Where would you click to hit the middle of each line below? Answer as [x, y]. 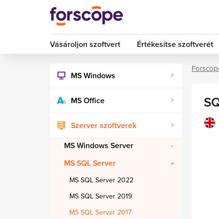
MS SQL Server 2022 [101, 180]
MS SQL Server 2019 [101, 196]
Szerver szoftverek [104, 126]
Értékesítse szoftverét [175, 44]
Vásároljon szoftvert [85, 44]
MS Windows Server [99, 146]
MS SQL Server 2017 [100, 212]
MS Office [88, 101]
